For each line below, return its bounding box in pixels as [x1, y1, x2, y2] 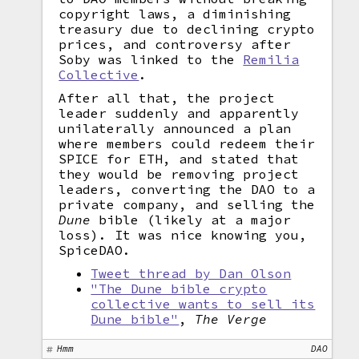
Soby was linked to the [58, 51, 244, 67]
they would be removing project [58, 166, 300, 182]
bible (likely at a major [91, 212, 292, 228]
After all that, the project [58, 90, 276, 106]
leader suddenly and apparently [58, 105, 300, 121]
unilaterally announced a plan [58, 120, 292, 136]
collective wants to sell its [91, 296, 316, 312]
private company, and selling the [58, 196, 316, 212]
